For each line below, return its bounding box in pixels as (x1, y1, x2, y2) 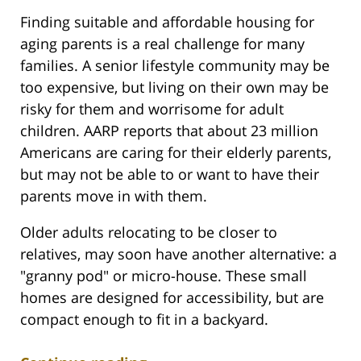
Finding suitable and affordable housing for (20, 12, 314, 32)
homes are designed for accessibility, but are (20, 288, 324, 308)
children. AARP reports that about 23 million (20, 121, 318, 141)
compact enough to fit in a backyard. (20, 309, 268, 330)
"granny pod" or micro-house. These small (20, 266, 307, 286)
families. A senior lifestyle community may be (20, 56, 330, 76)
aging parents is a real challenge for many (20, 34, 305, 54)
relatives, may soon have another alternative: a (20, 244, 337, 264)
